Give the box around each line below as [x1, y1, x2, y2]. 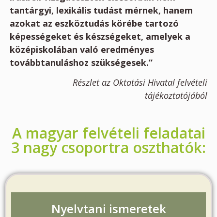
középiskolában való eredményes [10, 44, 154, 55]
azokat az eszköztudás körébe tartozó [10, 17, 179, 29]
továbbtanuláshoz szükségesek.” [10, 57, 153, 68]
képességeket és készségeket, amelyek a [10, 31, 190, 42]
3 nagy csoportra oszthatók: [11, 137, 206, 157]
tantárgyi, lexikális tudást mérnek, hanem [10, 4, 193, 16]
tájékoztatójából [145, 90, 207, 102]
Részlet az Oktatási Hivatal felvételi [73, 77, 207, 89]
